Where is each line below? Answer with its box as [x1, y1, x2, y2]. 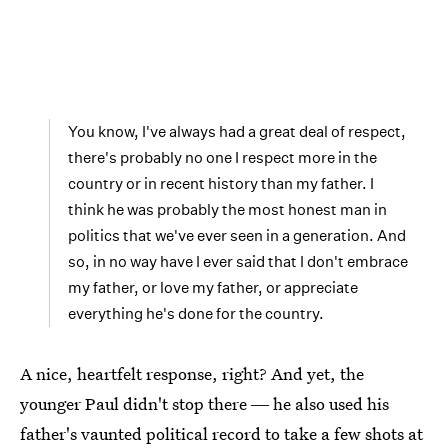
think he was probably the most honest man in [68, 199, 387, 219]
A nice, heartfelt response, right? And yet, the [20, 361, 364, 385]
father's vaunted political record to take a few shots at [20, 421, 423, 445]
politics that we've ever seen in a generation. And [68, 225, 406, 245]
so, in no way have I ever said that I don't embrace [68, 251, 408, 271]
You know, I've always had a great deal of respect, [68, 121, 406, 141]
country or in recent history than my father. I [68, 173, 374, 193]
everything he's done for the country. [68, 303, 324, 323]
